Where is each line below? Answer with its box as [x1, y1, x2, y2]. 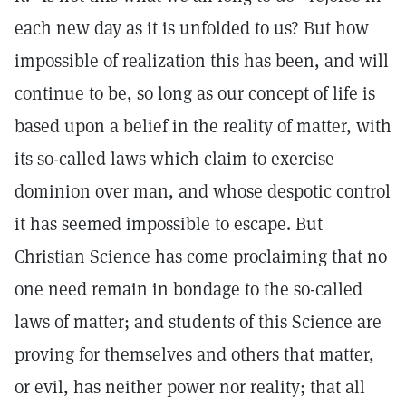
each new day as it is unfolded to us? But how [14, 16, 369, 40]
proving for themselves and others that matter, [14, 343, 374, 366]
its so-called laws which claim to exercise [14, 147, 334, 170]
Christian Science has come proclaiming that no [14, 245, 387, 268]
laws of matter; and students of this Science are [14, 310, 382, 333]
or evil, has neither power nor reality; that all [14, 375, 365, 399]
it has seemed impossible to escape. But [14, 212, 323, 236]
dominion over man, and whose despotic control [14, 179, 391, 203]
